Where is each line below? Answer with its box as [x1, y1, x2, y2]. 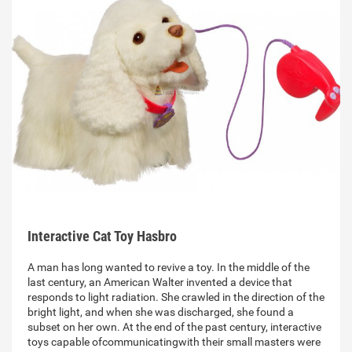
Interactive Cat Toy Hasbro [27, 228, 177, 245]
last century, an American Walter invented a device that [27, 276, 292, 289]
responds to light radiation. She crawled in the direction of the [27, 291, 324, 304]
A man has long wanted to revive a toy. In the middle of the [27, 261, 310, 274]
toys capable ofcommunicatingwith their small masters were [27, 335, 321, 349]
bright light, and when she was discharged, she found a [27, 306, 294, 319]
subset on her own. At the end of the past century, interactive [27, 321, 321, 334]
